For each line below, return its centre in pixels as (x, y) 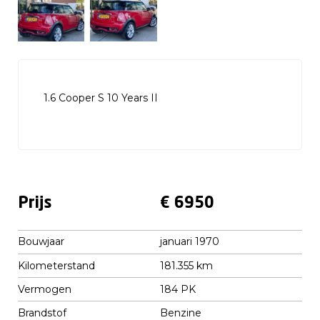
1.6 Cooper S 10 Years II (101, 98)
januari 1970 (189, 242)
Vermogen (45, 289)
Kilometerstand (56, 265)
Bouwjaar (41, 242)
